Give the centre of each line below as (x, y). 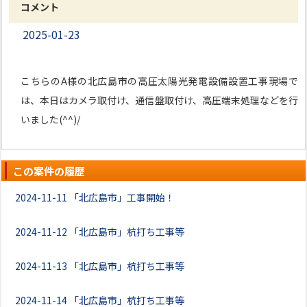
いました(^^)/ (50, 119)
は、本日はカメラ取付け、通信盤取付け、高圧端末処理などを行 (159, 100)
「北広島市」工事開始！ (122, 197)
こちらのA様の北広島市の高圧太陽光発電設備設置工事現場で (159, 81)
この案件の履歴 (49, 171)
